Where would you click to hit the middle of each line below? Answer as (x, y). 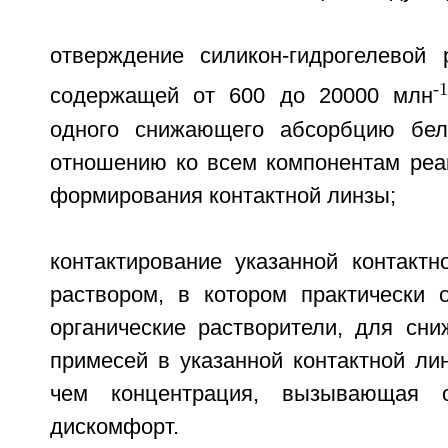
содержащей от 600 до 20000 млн (241, 96)
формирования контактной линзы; (222, 195)
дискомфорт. (114, 426)
